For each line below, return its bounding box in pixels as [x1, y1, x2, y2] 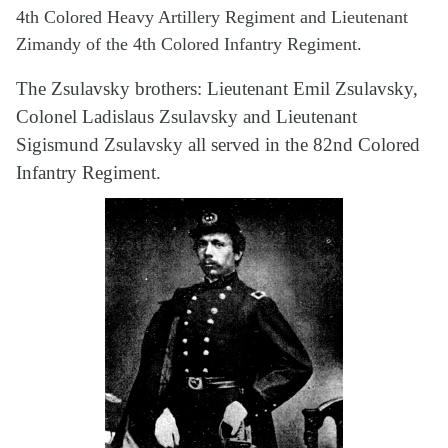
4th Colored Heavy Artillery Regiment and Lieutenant [16, 7, 408, 28]
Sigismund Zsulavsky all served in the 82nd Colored [16, 135, 420, 157]
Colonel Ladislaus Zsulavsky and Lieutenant [16, 107, 357, 129]
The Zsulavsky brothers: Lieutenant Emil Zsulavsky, [16, 79, 418, 101]
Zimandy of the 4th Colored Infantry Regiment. [16, 34, 362, 55]
